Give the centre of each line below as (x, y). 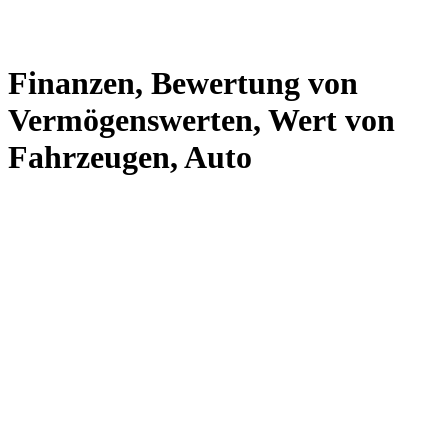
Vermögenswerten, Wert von (201, 119)
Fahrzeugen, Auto (130, 156)
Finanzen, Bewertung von (183, 82)
